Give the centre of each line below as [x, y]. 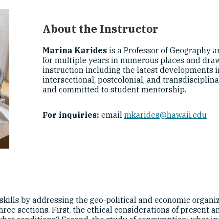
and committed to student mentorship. [114, 90]
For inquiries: [71, 115]
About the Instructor [100, 29]
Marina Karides [75, 51]
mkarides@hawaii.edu [165, 115]
